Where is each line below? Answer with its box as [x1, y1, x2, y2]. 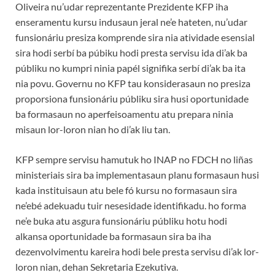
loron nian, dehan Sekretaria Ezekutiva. [15, 260, 178, 273]
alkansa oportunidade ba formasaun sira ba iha [15, 230, 211, 242]
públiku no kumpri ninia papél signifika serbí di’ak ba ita [15, 61, 246, 74]
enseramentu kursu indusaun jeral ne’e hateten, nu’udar [15, 15, 247, 28]
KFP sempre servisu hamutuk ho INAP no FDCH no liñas [15, 153, 253, 165]
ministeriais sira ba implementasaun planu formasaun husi [15, 168, 259, 180]
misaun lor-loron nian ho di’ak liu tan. [15, 123, 170, 135]
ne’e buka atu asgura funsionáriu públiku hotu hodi [15, 214, 227, 227]
